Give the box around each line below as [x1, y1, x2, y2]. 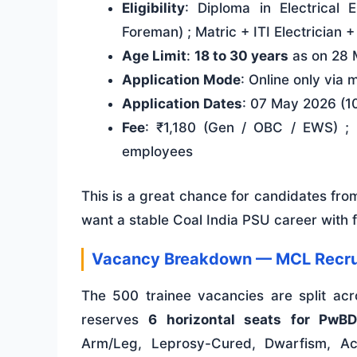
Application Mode [122, 72, 241, 88]
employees [122, 143, 193, 160]
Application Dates [122, 96, 242, 112]
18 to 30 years [194, 48, 288, 65]
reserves [81, 311, 149, 328]
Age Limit [122, 48, 186, 65]
